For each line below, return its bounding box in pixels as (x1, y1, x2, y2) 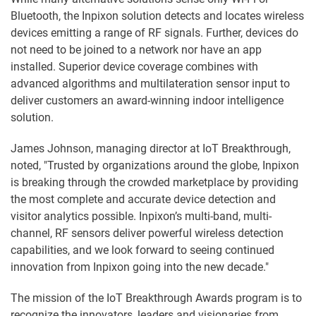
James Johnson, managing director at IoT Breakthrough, (11, 142, 291, 156)
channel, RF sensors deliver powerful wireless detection (11, 226, 284, 241)
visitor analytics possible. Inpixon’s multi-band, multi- (11, 209, 272, 224)
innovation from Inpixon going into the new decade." (11, 260, 269, 274)
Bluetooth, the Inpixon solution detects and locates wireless (11, 9, 304, 23)
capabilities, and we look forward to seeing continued (11, 243, 274, 257)
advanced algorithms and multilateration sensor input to (11, 77, 290, 91)
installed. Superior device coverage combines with (11, 60, 258, 74)
